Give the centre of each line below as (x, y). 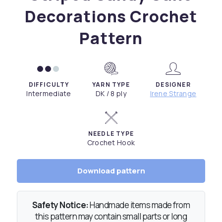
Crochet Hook (111, 142)
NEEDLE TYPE (111, 134)
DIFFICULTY (49, 84)
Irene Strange (173, 93)
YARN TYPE (111, 84)
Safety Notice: (60, 205)
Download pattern (111, 171)
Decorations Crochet (111, 16)
